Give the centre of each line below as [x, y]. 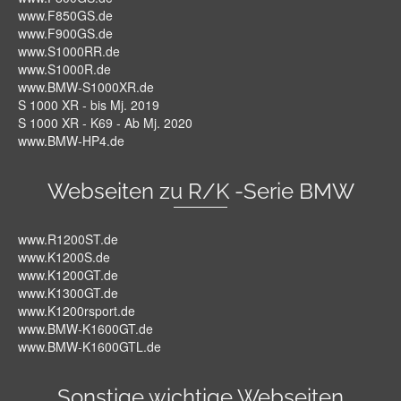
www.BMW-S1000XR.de [86, 87]
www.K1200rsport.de [77, 311]
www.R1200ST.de [68, 239]
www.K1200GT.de [68, 275]
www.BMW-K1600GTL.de [90, 347]
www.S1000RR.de [69, 51]
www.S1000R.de [64, 69]
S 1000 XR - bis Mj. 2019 [89, 105]
